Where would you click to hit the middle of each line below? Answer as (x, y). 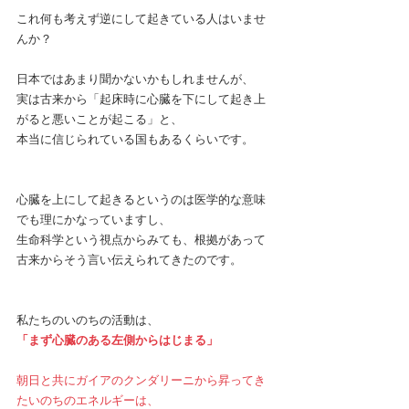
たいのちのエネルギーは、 (88, 400)
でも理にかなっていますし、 (94, 220)
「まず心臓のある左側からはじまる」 (117, 340)
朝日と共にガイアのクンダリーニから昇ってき (141, 380)
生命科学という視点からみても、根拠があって (141, 240)
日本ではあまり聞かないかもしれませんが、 (135, 79)
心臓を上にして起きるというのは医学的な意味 (141, 199)
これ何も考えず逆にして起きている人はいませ (141, 19)
